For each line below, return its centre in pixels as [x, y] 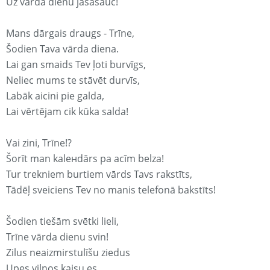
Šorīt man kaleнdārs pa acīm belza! [85, 159]
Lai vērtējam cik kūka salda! [67, 112]
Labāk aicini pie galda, [55, 96]
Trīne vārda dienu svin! [57, 237]
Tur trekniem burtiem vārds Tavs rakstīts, [99, 174]
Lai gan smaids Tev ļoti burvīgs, [76, 65]
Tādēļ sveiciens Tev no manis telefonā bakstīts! [111, 190]
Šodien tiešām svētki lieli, [62, 221]
